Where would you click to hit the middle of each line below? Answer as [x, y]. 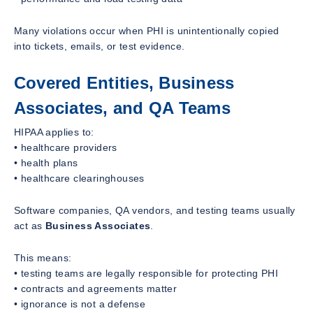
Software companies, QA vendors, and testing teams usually [155, 210]
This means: [43, 257]
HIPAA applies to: [54, 132]
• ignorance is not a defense [80, 304]
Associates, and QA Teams [122, 108]
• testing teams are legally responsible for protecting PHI [146, 273]
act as [30, 225]
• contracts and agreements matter [96, 288]
